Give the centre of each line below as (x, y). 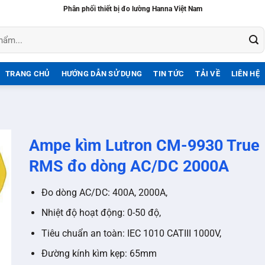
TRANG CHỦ (28, 74)
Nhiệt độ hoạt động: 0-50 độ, (101, 213)
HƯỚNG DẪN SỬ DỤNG (102, 74)
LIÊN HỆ (245, 74)
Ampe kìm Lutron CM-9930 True (144, 146)
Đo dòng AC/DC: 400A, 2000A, (104, 192)
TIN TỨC (169, 74)
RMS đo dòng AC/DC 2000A (129, 166)
